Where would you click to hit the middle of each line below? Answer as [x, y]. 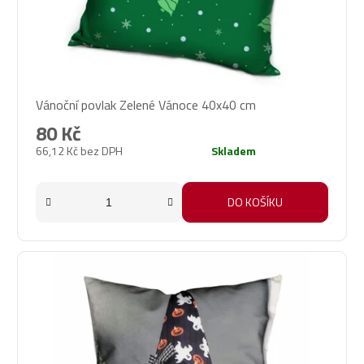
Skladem [234, 150]
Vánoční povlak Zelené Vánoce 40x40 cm [146, 104]
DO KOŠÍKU [255, 201]
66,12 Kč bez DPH [79, 150]
